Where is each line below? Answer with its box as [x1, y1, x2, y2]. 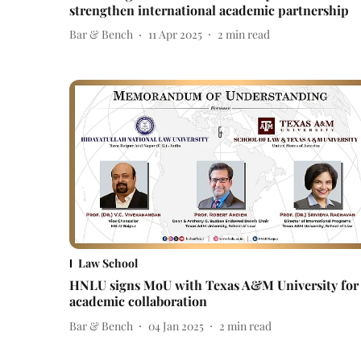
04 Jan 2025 [148, 317, 204, 334]
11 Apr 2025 [148, 27, 202, 43]
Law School [78, 255, 138, 272]
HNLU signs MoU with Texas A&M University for [69, 276, 359, 294]
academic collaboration [69, 293, 207, 310]
